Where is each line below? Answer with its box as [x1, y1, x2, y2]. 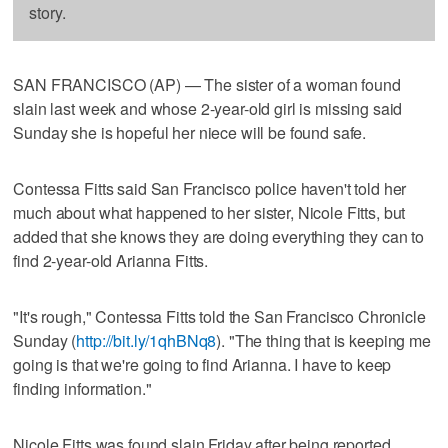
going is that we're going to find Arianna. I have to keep [13, 352, 392, 376]
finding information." [13, 376, 152, 400]
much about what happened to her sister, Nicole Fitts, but [13, 200, 406, 224]
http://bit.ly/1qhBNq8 [76, 328, 217, 352]
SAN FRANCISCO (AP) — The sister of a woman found [13, 72, 401, 96]
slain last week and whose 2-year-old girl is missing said [13, 96, 403, 120]
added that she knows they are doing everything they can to [13, 224, 425, 248]
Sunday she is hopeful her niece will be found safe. [13, 120, 367, 144]
